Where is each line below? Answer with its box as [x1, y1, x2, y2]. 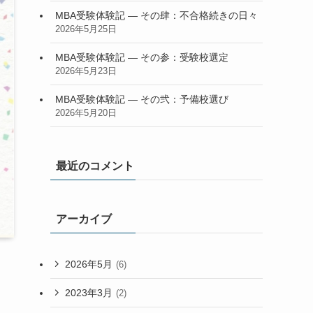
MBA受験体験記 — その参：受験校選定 [55, 51, 228, 63]
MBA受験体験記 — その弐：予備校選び [55, 93, 228, 105]
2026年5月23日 [55, 66, 117, 76]
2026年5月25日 [55, 24, 117, 34]
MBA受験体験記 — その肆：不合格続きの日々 [55, 9, 258, 21]
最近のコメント [56, 160, 134, 172]
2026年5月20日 [55, 108, 117, 118]
